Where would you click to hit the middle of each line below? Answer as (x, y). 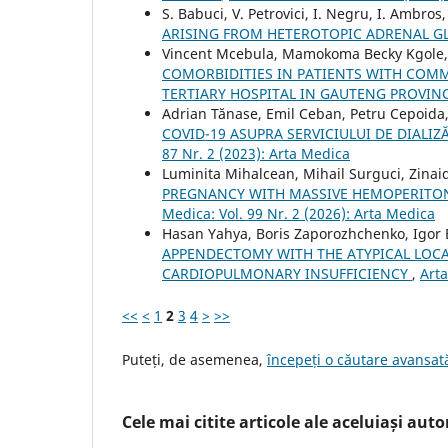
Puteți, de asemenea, (194, 360)
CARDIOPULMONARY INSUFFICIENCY (287, 274)
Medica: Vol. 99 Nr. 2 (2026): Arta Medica (298, 214)
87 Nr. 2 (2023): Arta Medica (256, 154)
